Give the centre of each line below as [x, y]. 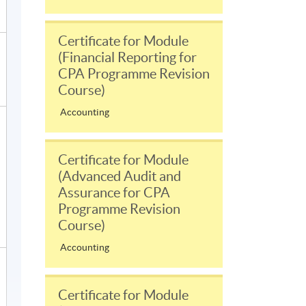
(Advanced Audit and [120, 177]
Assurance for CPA [114, 193]
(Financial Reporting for [127, 58]
